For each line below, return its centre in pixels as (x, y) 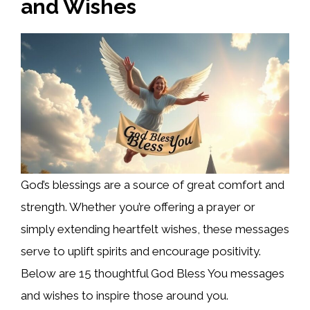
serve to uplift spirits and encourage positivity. (141, 252)
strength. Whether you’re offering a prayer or (138, 207)
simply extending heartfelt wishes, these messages (155, 229)
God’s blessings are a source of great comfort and (153, 185)
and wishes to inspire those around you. (125, 296)
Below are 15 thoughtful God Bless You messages (153, 274)
